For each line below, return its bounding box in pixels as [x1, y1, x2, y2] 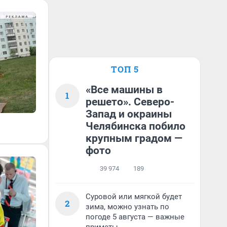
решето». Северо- [86, 96, 174, 108]
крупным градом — [86, 132, 182, 144]
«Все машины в [86, 84, 163, 96]
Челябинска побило [86, 120, 185, 132]
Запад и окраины [86, 108, 172, 120]
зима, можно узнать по [86, 202, 169, 211]
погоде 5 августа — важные [86, 212, 184, 221]
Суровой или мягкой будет [86, 192, 182, 201]
